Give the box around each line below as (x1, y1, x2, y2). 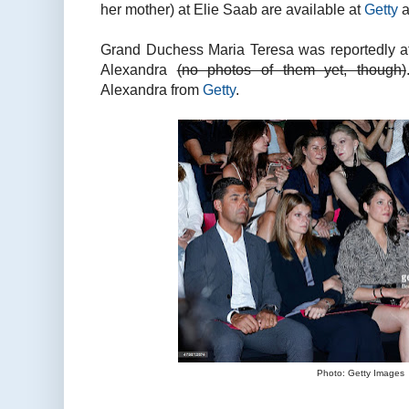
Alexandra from (100, 81, 203, 99)
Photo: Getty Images (317, 368, 404, 379)
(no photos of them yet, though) (176, 61, 406, 79)
